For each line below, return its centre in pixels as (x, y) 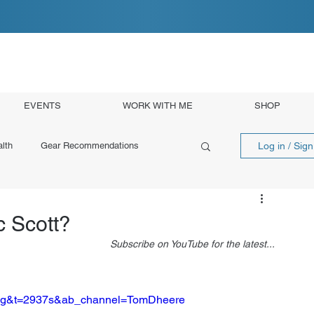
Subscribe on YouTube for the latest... (192, 244)
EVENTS (42, 105)
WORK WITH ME (158, 105)
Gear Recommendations (90, 145)
